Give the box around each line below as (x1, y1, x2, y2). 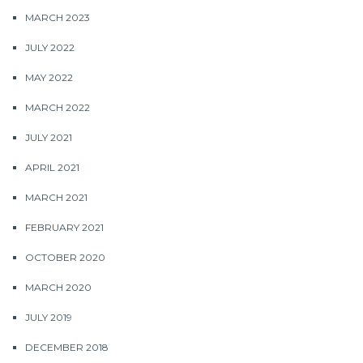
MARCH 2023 (25, 11, 90, 23)
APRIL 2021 (25, 161, 79, 173)
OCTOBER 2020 (25, 251, 105, 263)
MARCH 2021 (25, 191, 88, 203)
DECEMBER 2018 (25, 341, 109, 353)
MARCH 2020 (25, 281, 92, 293)
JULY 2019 (25, 311, 72, 323)
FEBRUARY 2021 (25, 221, 104, 233)
